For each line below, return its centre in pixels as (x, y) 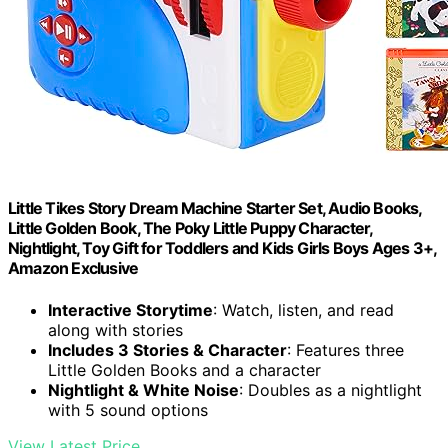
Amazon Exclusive (73, 268)
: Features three (345, 349)
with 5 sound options (128, 409)
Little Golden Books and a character (184, 369)
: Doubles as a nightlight (330, 389)
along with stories (115, 329)
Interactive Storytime (130, 309)
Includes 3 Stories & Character (167, 349)
